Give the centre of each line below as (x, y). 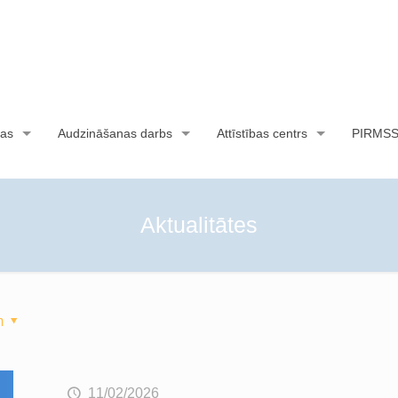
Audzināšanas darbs (115, 133)
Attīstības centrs (262, 133)
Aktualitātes (199, 225)
